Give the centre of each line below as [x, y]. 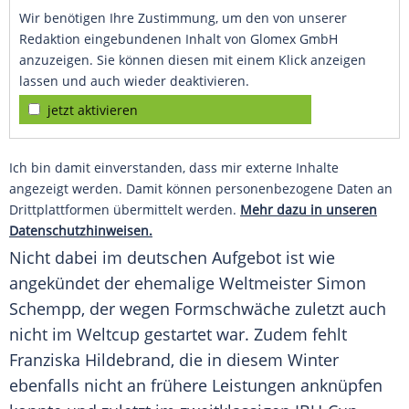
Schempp [45, 309]
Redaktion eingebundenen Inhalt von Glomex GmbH [178, 39]
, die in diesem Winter [255, 360]
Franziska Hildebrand [90, 360]
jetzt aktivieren [93, 110]
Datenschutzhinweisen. [81, 231]
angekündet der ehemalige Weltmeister [163, 283]
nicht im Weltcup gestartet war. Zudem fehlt [178, 335]
